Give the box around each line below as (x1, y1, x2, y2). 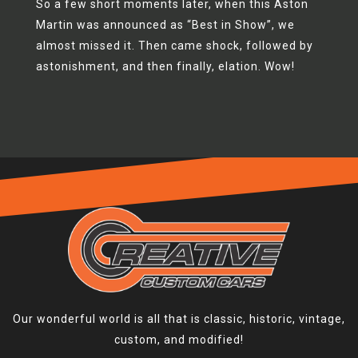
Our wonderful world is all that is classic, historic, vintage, (13, 312, 345, 326)
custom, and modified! (114, 333, 244, 347)
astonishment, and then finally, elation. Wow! (35, 60, 295, 73)
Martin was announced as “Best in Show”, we (35, 18, 295, 31)
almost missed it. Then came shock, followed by (35, 39, 313, 52)
